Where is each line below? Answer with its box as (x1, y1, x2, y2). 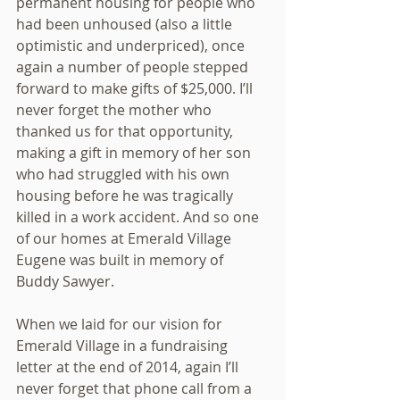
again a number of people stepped (16, 57, 252, 77)
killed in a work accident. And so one (16, 207, 262, 227)
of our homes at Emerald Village (16, 229, 235, 248)
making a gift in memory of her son (16, 143, 254, 162)
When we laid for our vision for (16, 314, 226, 334)
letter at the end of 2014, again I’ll (16, 357, 242, 377)
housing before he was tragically (16, 186, 237, 205)
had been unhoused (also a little (16, 14, 236, 34)
